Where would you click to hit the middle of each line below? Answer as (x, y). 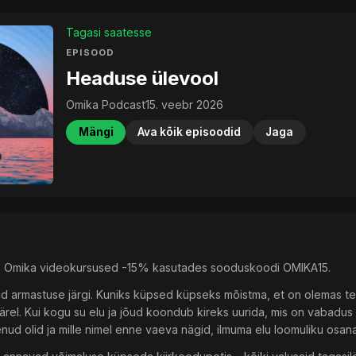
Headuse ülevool (143, 78)
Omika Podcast (106, 105)
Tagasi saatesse (109, 32)
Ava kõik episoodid (190, 132)
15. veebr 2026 (185, 105)
